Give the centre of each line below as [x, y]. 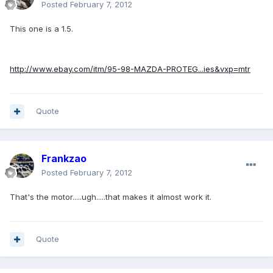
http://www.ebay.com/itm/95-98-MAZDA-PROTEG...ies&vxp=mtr [130, 69]
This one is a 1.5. [41, 29]
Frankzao [64, 159]
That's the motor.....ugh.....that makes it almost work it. [111, 197]
